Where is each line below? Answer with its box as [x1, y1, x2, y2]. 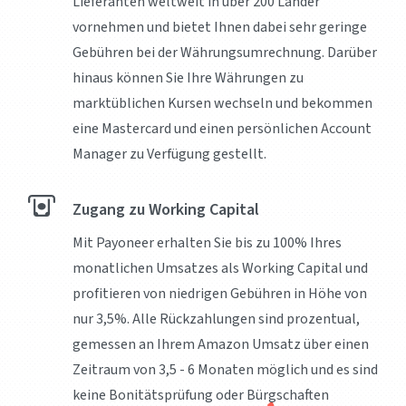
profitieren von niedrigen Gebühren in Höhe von [72, 284, 367, 304]
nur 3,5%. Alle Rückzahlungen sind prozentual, [72, 309, 360, 330]
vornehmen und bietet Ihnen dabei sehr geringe [72, 17, 367, 38]
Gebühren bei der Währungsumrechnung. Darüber [72, 43, 377, 63]
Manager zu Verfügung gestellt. [72, 144, 266, 165]
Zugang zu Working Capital [72, 198, 259, 222]
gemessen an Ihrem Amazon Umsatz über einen [72, 334, 369, 355]
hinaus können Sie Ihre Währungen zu [72, 68, 304, 89]
